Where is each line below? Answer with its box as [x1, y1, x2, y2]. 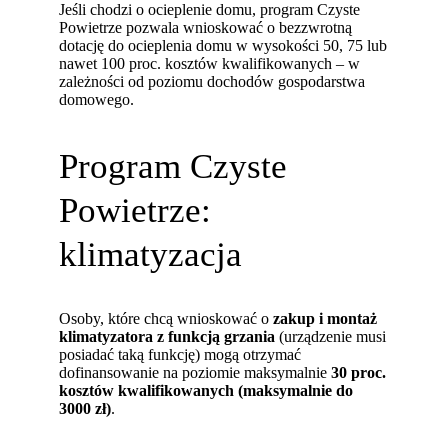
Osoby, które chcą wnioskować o [59, 310, 274, 328]
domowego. [59, 91, 135, 109]
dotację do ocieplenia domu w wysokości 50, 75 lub [59, 37, 388, 55]
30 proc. [331, 364, 387, 382]
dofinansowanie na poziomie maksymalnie [59, 364, 332, 382]
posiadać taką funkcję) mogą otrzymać [59, 346, 302, 364]
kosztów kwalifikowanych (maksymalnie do [59, 382, 354, 400]
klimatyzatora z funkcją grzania [59, 328, 276, 346]
